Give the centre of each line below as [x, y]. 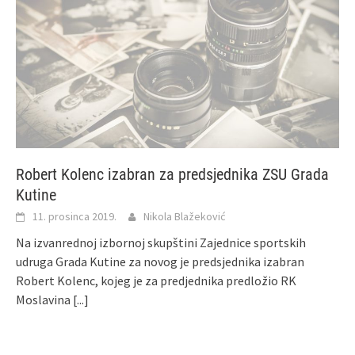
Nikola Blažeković [185, 216]
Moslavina [44, 299]
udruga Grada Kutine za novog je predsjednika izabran [160, 261]
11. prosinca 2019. [74, 216]
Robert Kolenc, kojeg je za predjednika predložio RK [156, 280]
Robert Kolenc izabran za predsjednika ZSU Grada [172, 174]
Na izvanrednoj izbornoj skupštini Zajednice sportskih [161, 242]
